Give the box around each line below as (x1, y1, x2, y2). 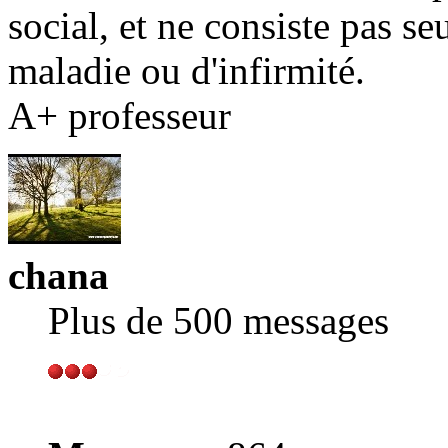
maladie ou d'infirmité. (8, 48, 365, 92)
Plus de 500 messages (48, 298, 389, 342)
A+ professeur (8, 93, 231, 137)
